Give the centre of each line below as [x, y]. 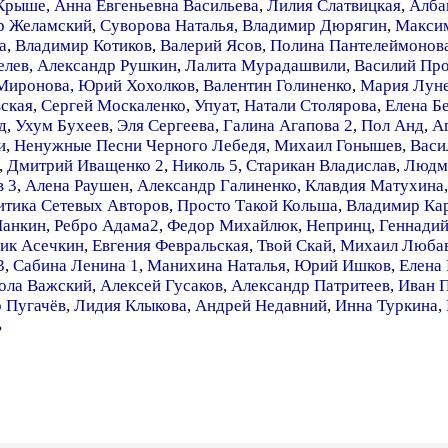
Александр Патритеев [310, 285]
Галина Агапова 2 [288, 125]
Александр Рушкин [107, 65]
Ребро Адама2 [106, 225]
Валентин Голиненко [277, 85]
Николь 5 [205, 165]
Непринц [338, 225]
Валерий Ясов [211, 45]
